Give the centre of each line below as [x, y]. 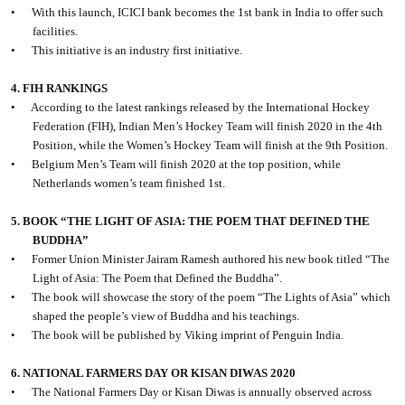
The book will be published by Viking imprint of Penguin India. [188, 335]
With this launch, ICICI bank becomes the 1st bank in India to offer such [208, 13]
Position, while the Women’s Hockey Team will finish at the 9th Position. [211, 146]
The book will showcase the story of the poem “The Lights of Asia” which [212, 297]
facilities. [56, 32]
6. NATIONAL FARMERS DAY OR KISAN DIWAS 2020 [154, 373]
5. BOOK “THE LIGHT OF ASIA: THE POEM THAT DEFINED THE [191, 221]
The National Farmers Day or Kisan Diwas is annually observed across [202, 392]
